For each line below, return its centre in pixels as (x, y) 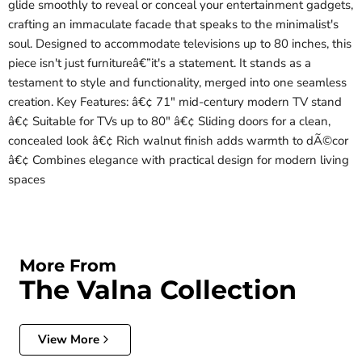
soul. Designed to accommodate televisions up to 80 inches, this (180, 44)
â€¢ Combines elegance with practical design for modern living (179, 160)
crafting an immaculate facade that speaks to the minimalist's (173, 25)
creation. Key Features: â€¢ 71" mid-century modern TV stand (175, 102)
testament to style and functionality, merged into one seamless (177, 83)
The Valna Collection (158, 290)
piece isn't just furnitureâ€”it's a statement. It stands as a (160, 63)
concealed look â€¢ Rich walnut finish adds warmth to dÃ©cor (178, 141)
